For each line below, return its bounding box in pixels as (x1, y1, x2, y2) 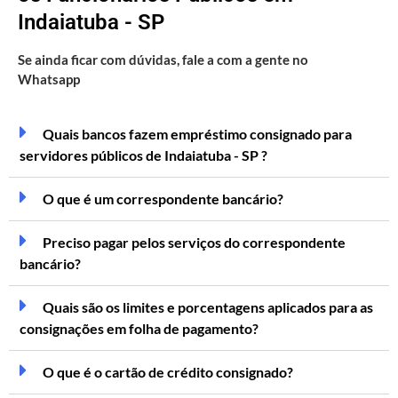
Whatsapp (18, 71, 80, 88)
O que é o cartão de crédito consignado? (42, 362, 293, 380)
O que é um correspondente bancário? (42, 189, 283, 207)
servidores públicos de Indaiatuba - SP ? (20, 146, 267, 163)
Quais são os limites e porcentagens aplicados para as (42, 298, 373, 315)
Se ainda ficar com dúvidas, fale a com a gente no (18, 52, 308, 68)
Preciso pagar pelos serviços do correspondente (42, 233, 346, 251)
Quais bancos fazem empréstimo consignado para (42, 124, 352, 142)
